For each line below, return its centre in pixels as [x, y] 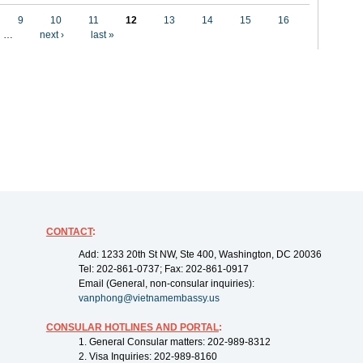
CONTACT [69, 232]
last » [102, 35]
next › [52, 35]
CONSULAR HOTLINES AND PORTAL [132, 327]
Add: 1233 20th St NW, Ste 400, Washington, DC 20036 [200, 254]
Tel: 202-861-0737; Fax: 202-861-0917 [163, 269]
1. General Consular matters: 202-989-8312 [174, 342]
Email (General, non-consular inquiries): [166, 284]
